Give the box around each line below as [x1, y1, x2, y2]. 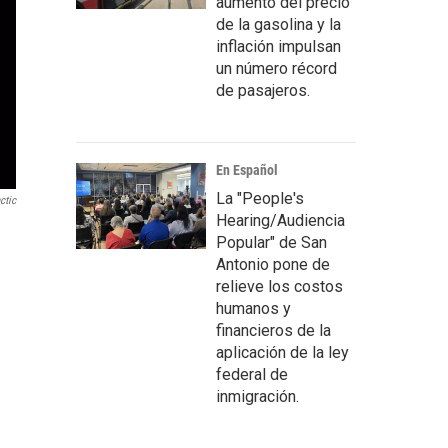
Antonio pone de [216, 255, 330, 274]
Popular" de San [216, 233, 327, 252]
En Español [216, 162, 278, 178]
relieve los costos [216, 277, 343, 296]
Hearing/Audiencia [216, 211, 345, 230]
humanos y [216, 299, 291, 318]
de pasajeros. [216, 81, 310, 100]
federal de [216, 365, 288, 384]
